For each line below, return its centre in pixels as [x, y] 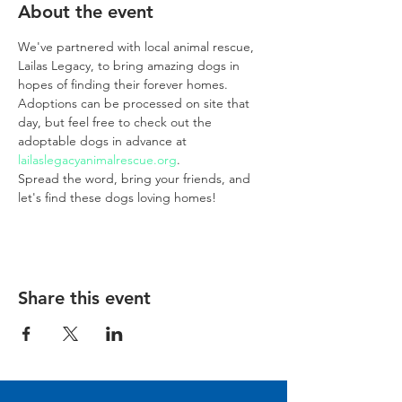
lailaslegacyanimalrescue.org [97, 160]
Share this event [84, 298]
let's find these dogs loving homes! [117, 197]
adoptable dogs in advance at [104, 141]
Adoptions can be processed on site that [135, 103]
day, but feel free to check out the [117, 122]
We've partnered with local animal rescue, [138, 47]
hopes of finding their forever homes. [125, 84]
